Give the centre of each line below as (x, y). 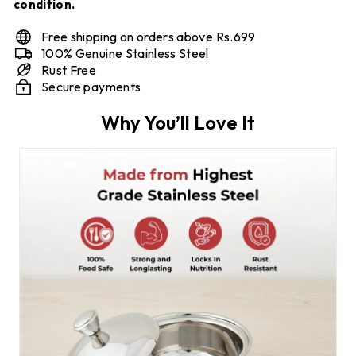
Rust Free (69, 70)
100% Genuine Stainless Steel (125, 53)
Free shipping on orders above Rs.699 (149, 36)
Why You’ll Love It (178, 122)
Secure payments (91, 86)
